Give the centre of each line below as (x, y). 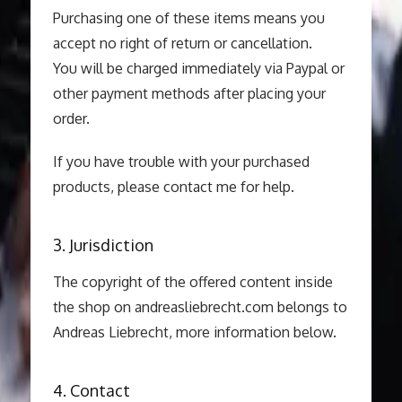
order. (71, 118)
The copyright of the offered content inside (192, 282)
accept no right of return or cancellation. (182, 43)
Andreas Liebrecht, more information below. (194, 332)
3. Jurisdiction (103, 245)
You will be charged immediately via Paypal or (198, 68)
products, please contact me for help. (173, 187)
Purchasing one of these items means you (188, 18)
